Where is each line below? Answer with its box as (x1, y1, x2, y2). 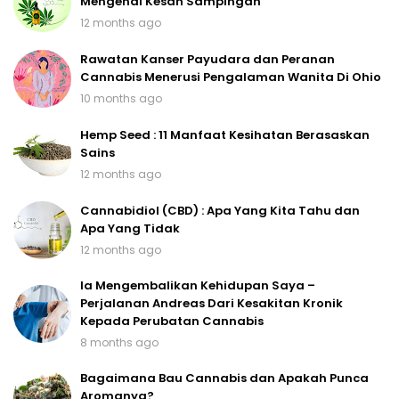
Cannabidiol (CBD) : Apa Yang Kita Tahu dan (80, 202, 360, 220)
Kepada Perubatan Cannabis (80, 313, 264, 330)
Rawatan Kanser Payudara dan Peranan (80, 51, 335, 69)
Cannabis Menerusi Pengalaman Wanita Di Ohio (80, 69, 381, 86)
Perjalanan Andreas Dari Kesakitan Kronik (80, 295, 343, 313)
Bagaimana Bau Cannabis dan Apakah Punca (80, 370, 369, 387)
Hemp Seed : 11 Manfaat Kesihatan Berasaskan (80, 126, 370, 144)
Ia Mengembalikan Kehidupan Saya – (80, 277, 315, 295)
